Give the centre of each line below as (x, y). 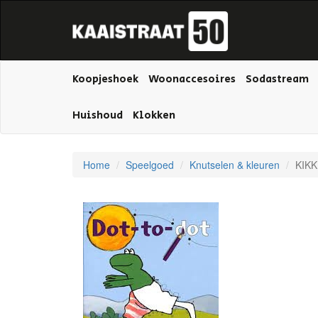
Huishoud (98, 115)
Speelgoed (150, 165)
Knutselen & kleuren (235, 165)
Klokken (154, 115)
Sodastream (277, 79)
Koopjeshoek (105, 79)
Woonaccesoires (192, 79)
